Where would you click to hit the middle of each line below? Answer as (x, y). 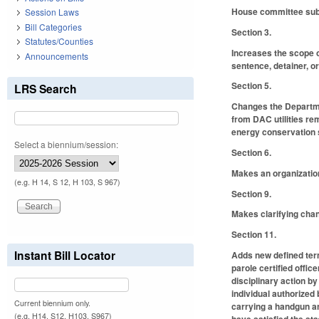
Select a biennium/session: (66, 144)
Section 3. (252, 32)
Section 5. (252, 86)
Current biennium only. (52, 303)
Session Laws (52, 12)
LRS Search (46, 88)
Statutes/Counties (59, 41)
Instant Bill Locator (65, 255)
